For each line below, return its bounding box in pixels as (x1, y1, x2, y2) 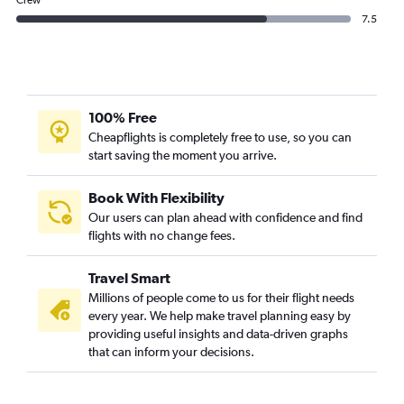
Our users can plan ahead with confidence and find (88, 210, 363, 225)
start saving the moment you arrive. (88, 148, 277, 162)
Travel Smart (88, 270, 170, 286)
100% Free (88, 109, 157, 125)
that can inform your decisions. (88, 344, 254, 359)
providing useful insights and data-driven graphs (88, 326, 348, 341)
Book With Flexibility (88, 189, 225, 206)
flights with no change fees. (88, 228, 235, 243)
